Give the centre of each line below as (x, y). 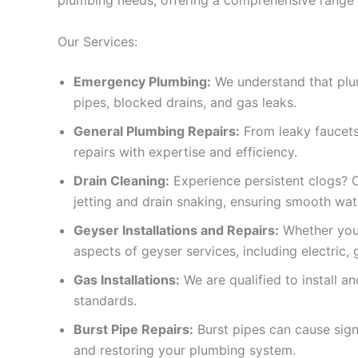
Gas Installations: (127, 279)
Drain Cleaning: (121, 180)
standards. (105, 300)
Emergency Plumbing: (142, 81)
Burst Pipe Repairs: (133, 329)
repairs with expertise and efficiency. (185, 151)
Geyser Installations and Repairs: (176, 230)
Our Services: (97, 41)
